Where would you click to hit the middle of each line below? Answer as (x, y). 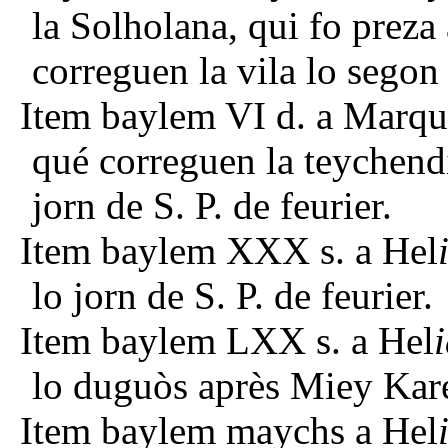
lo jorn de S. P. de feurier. (232, 296)
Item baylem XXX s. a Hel (229, 251)
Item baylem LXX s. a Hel (227, 341)
